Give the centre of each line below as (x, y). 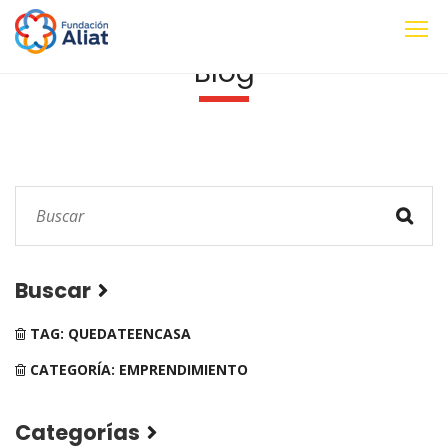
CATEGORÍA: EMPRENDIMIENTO (137, 369)
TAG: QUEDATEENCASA (108, 333)
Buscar (53, 290)
